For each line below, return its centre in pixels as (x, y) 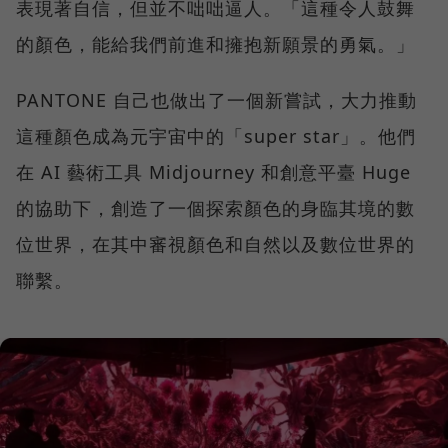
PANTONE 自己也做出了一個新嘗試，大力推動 (216, 99)
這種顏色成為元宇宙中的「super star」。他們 (216, 135)
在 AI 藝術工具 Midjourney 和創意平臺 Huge (213, 171)
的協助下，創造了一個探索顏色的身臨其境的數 (215, 207)
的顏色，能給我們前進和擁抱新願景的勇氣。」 (215, 43)
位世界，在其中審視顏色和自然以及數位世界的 (215, 243)
